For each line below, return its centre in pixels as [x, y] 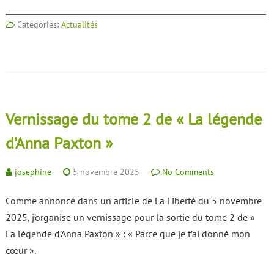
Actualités [79, 24]
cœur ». [20, 250]
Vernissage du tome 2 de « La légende [133, 119]
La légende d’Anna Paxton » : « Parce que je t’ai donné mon [128, 234]
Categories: [38, 24]
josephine [33, 172]
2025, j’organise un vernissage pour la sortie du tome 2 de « [130, 217]
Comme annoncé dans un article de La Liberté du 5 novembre [133, 201]
